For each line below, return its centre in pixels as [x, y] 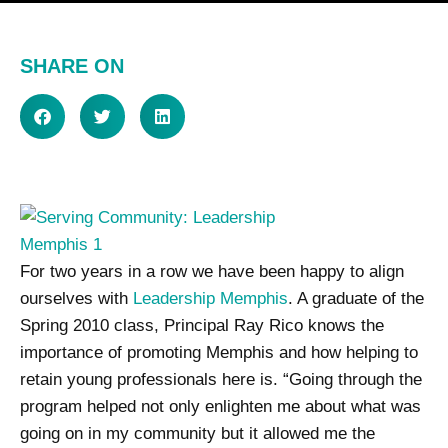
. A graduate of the [356, 298]
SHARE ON [72, 66]
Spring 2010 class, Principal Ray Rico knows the [202, 325]
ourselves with [76, 298]
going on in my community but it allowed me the [197, 433]
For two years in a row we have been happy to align [212, 271]
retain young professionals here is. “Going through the [221, 379]
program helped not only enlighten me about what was [220, 406]
